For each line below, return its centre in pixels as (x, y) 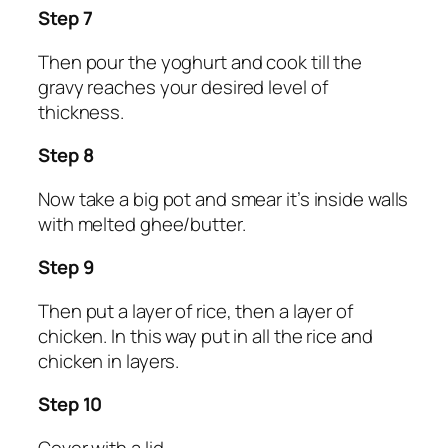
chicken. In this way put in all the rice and (205, 335)
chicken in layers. (109, 360)
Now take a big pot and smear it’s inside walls (223, 198)
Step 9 (66, 267)
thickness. (81, 111)
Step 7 (65, 18)
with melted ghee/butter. (142, 223)
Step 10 (70, 404)
